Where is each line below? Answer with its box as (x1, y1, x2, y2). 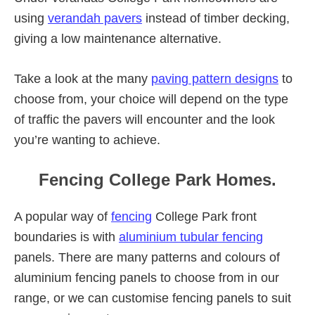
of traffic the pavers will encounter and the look (14, 112, 275, 127)
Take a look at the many (14, 71, 151, 86)
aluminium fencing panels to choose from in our (14, 270, 279, 285)
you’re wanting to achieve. (14, 132, 160, 147)
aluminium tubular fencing (119, 229, 263, 244)
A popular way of (14, 209, 111, 224)
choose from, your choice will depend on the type (14, 91, 288, 106)
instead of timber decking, (142, 11, 290, 25)
